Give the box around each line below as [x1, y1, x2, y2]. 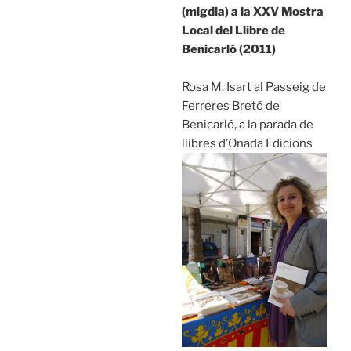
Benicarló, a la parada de [181, 117, 313, 132]
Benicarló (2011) [181, 42, 276, 56]
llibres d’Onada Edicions [181, 136, 313, 150]
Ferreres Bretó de [181, 98, 280, 113]
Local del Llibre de [181, 23, 285, 38]
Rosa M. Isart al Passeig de [181, 79, 326, 94]
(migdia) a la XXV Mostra [181, 4, 324, 19]
